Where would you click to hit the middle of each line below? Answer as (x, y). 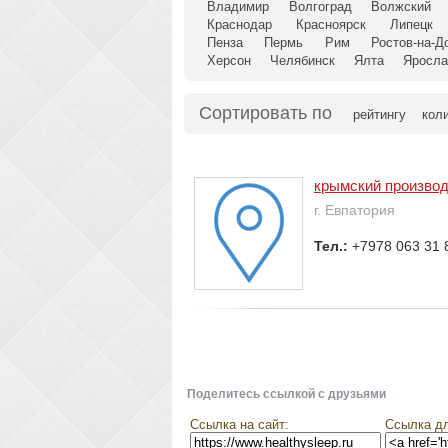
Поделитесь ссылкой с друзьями (286, 393)
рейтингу (379, 115)
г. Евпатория (354, 210)
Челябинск (302, 61)
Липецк (411, 25)
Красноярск (330, 25)
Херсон (229, 61)
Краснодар (239, 25)
